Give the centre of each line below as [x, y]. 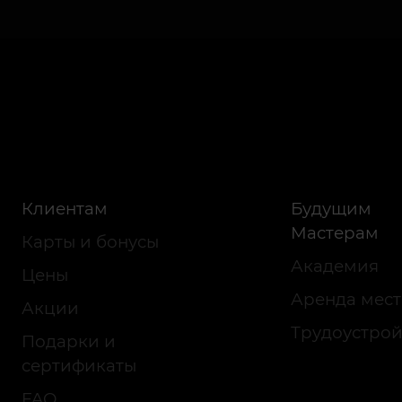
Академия [335, 266]
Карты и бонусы [90, 242]
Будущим [331, 209]
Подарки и [69, 341]
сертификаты [79, 366]
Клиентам [65, 209]
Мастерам [335, 233]
